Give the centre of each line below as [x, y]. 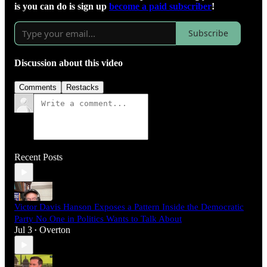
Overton [55, 230]
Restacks [83, 88]
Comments [38, 88]
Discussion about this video [69, 63]
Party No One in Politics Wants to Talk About [98, 219]
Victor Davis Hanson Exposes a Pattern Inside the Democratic [129, 207]
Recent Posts [38, 157]
